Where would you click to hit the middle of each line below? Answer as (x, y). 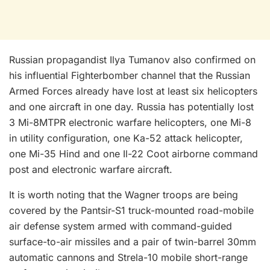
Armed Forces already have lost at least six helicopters (133, 91)
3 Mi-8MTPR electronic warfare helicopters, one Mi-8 (130, 122)
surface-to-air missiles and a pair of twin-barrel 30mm (133, 241)
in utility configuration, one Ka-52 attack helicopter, (126, 138)
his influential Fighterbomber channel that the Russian (130, 75)
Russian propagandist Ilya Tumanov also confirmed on (132, 59)
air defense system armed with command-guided (121, 226)
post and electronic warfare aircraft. (91, 169)
